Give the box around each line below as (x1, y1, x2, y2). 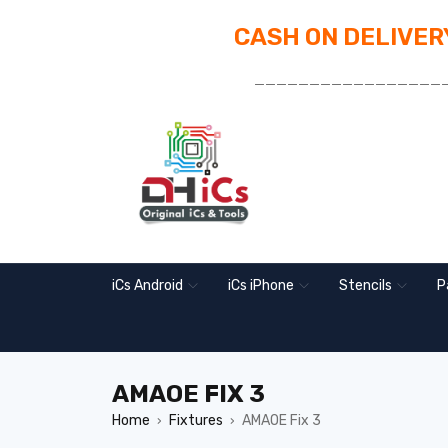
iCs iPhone (228, 277, 294, 294)
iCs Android (112, 277, 183, 294)
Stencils (339, 277, 392, 294)
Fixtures (169, 412, 223, 429)
